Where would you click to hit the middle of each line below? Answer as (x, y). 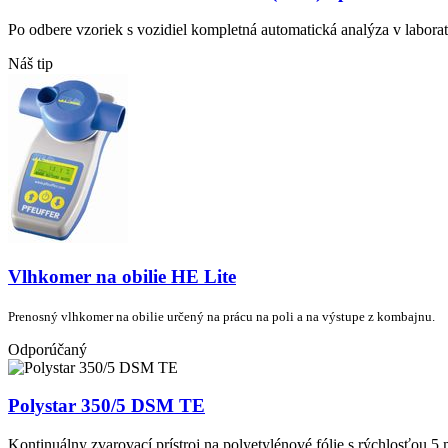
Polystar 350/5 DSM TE (106, 406)
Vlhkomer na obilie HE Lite (122, 276)
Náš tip (30, 64)
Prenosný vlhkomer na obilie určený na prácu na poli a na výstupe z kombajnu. (221, 316)
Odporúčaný (47, 349)
